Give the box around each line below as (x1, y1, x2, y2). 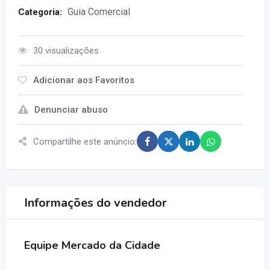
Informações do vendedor (24, 195, 167, 211)
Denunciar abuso (34, 104, 108, 115)
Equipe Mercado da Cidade (24, 238, 160, 253)
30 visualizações (33, 45, 99, 56)
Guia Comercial (67, 6, 130, 17)
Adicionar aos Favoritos (33, 75, 134, 86)
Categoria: (18, 7, 62, 17)
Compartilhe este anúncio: (33, 136, 137, 147)
